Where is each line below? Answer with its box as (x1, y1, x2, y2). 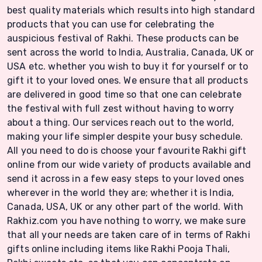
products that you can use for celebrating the (7, 19, 215, 30)
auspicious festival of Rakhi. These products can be (7, 33, 239, 44)
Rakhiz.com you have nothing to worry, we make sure (7, 215, 246, 227)
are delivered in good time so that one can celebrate (7, 89, 242, 101)
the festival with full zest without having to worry (7, 103, 235, 115)
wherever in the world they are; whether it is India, (7, 187, 235, 199)
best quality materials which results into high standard (7, 5, 255, 16)
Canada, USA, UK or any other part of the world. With (7, 201, 244, 213)
